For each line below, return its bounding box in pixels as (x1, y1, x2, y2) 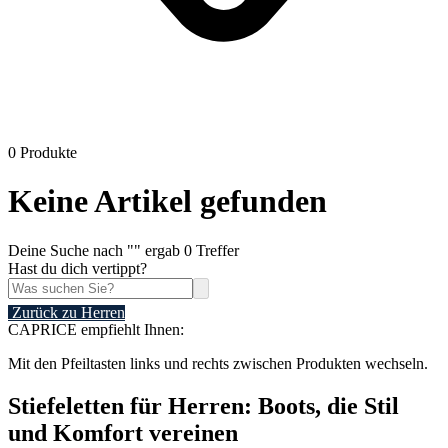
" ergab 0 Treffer (134, 241, 239, 259)
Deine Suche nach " (8, 241, 134, 259)
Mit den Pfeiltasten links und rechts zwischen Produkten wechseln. (8, 354, 428, 372)
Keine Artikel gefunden (8, 183, 327, 220)
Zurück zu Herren (12, 303, 125, 321)
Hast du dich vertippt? (8, 259, 147, 277)
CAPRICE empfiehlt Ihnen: (8, 320, 184, 338)
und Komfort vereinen (8, 419, 238, 446)
